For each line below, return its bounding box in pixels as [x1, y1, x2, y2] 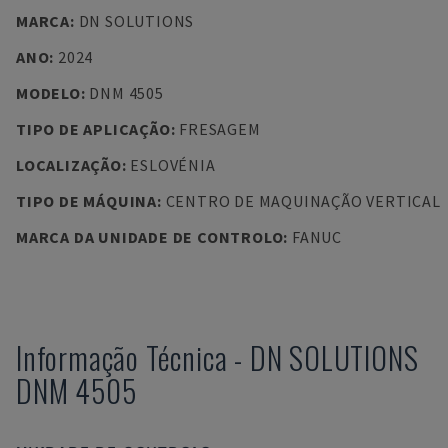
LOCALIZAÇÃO [16, 155, 122, 175]
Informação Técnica [16, 335, 228, 380]
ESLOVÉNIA [130, 155, 216, 175]
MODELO [16, 83, 81, 103]
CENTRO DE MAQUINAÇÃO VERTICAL [165, 191, 441, 211]
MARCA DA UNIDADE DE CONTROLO [16, 227, 284, 247]
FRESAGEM [179, 119, 261, 139]
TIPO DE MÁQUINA [16, 191, 157, 211]
